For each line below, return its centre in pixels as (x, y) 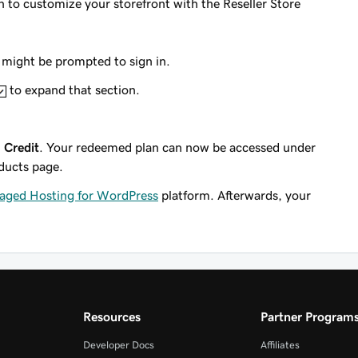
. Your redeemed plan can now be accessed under (177, 147)
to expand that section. (74, 89)
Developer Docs (119, 345)
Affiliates (280, 345)
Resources (112, 316)
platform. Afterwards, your (235, 195)
